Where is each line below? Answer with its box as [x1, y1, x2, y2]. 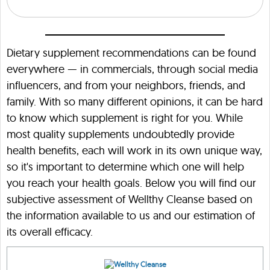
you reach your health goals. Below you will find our [7, 176, 256, 190]
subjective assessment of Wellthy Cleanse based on [7, 192, 253, 207]
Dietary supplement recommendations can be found [7, 46, 256, 60]
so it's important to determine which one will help [7, 160, 244, 174]
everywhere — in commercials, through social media [7, 62, 258, 77]
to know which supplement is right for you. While [7, 111, 243, 125]
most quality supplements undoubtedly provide [7, 127, 234, 142]
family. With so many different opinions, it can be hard [7, 95, 263, 109]
